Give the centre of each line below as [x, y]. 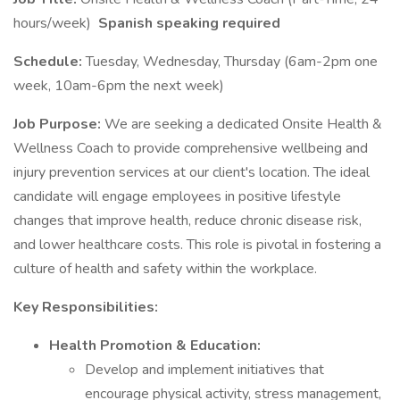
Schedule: [50, 62]
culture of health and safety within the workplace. [165, 269]
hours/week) [54, 23]
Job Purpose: [59, 124]
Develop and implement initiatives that [204, 370]
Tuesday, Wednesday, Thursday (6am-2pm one [232, 62]
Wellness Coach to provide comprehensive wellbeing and [191, 148]
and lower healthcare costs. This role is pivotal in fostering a [197, 245]
